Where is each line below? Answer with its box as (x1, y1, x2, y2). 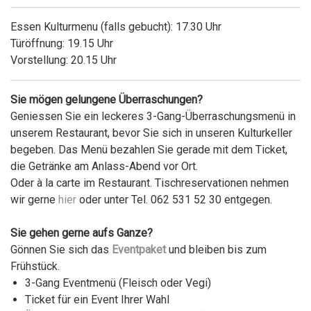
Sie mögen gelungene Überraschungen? (10, 93, 203, 107)
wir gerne (10, 193, 58, 207)
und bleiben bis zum (166, 243, 267, 257)
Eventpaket (112, 243, 166, 257)
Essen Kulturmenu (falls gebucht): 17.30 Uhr (10, 20, 221, 34)
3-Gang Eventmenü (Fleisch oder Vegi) (24, 276, 211, 290)
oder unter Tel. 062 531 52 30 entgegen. (76, 193, 272, 207)
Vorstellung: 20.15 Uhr (10, 53, 117, 67)
